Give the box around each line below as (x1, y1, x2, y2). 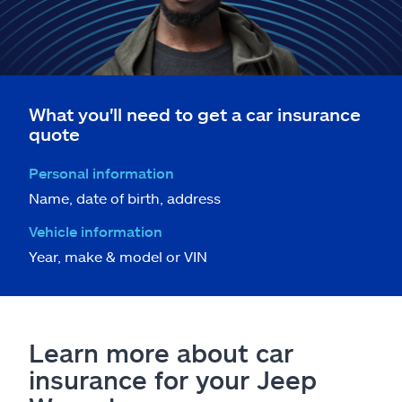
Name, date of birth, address (29, 188, 221, 206)
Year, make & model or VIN (29, 247, 207, 265)
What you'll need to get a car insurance (29, 102, 361, 125)
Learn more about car (29, 336, 293, 368)
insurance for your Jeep (29, 363, 317, 395)
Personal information (29, 163, 174, 181)
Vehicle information (29, 222, 162, 240)
